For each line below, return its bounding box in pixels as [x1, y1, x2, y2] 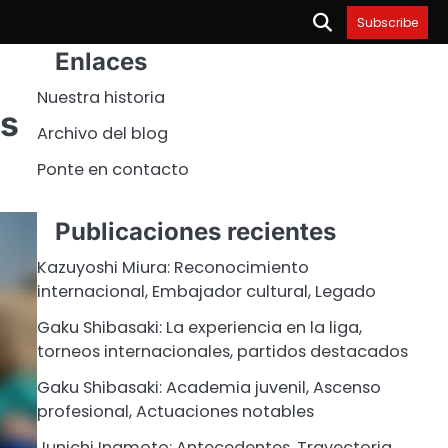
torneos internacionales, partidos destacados [36, 339, 408, 363]
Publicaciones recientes [54, 216, 336, 246]
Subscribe [357, 13, 418, 31]
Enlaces [54, 47, 147, 76]
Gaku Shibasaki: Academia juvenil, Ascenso [36, 375, 381, 399]
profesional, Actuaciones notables [36, 399, 314, 423]
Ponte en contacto [36, 158, 189, 181]
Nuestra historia [36, 86, 165, 109]
